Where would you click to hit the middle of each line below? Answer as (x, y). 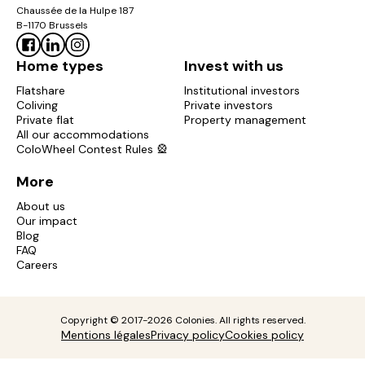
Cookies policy (264, 334)
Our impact (47, 220)
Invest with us (234, 66)
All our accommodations (83, 134)
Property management (245, 119)
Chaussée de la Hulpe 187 (75, 10)
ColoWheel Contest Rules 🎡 (92, 149)
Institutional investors (242, 90)
